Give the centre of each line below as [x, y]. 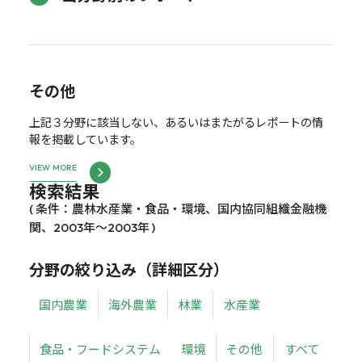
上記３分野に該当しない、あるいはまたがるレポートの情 [176, 122]
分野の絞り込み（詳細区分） [128, 269]
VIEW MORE [53, 168]
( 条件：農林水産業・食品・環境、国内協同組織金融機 [177, 208]
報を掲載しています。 [85, 139]
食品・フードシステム [101, 349]
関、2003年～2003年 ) [92, 227]
